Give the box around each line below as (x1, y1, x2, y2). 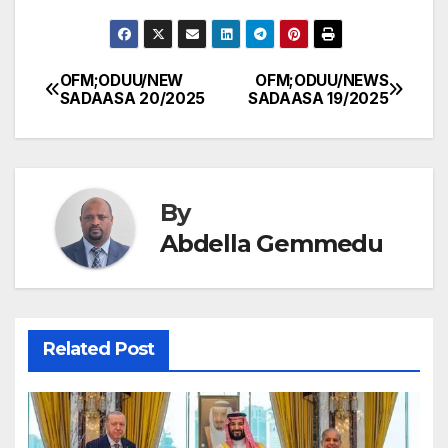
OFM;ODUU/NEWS (255, 70, 389, 90)
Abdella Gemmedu (160, 228, 383, 258)
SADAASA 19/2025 (247, 88, 389, 108)
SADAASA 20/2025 (59, 88, 206, 108)
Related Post (42, 338, 154, 361)
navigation (44, 112, 206, 152)
